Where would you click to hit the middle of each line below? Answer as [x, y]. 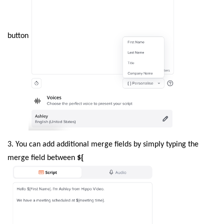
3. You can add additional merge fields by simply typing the [103, 144]
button [18, 36]
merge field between [42, 158]
